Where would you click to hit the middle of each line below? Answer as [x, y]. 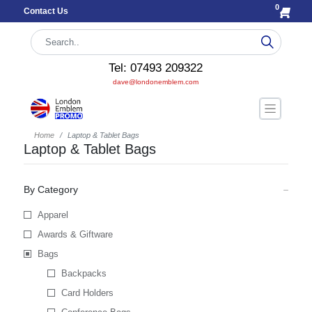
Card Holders [87, 293]
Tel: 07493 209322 [156, 68]
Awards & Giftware [75, 234]
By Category [50, 189]
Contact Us [46, 11]
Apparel [53, 215]
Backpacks [84, 273]
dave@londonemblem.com [156, 82]
